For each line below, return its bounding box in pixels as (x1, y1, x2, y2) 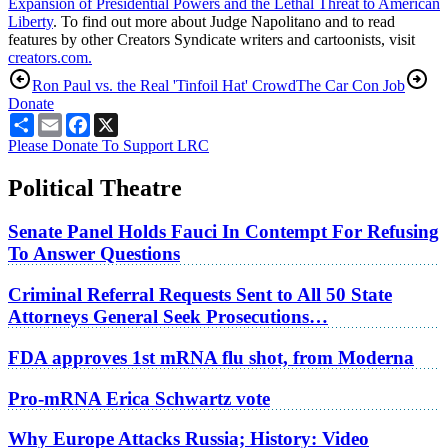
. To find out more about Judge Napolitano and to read (53, 12, 395, 30)
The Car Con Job (296, 76, 405, 94)
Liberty (8, 12, 53, 30)
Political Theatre (8, 174, 182, 201)
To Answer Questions (8, 243, 180, 265)
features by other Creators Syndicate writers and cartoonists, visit (8, 30, 415, 48)
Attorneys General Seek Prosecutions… (8, 306, 328, 328)
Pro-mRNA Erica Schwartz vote (8, 387, 270, 409)
